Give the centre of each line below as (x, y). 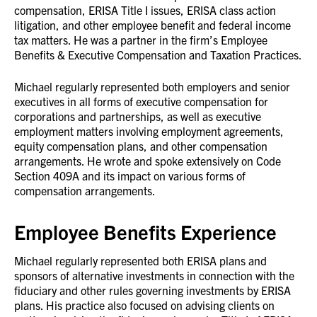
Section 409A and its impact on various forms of (130, 175)
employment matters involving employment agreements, (149, 131)
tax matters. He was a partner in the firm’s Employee (141, 39)
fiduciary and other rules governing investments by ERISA (152, 290)
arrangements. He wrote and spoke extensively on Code (148, 160)
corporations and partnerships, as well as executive (138, 116)
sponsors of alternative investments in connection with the (154, 275)
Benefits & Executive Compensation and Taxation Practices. (158, 54)
